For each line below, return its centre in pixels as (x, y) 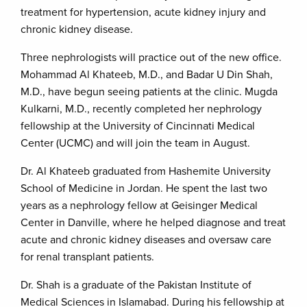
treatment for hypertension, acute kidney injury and (143, 12)
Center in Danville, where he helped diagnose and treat (153, 223)
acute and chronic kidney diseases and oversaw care (146, 240)
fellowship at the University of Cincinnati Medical (138, 126)
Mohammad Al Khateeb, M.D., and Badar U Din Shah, (147, 75)
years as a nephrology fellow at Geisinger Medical (139, 206)
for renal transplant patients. (87, 257)
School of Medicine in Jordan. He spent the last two (144, 188)
